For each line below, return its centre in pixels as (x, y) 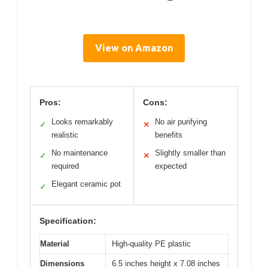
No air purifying (181, 122)
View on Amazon (134, 48)
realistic (65, 135)
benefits (169, 135)
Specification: (68, 221)
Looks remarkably (82, 122)
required (65, 166)
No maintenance (80, 153)
